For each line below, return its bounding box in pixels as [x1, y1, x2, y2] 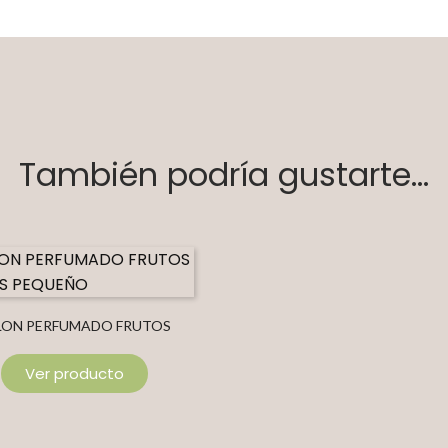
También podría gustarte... [19, 151, 429, 197]
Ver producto [24, 362, 124, 384]
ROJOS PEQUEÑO [14, 340, 134, 358]
